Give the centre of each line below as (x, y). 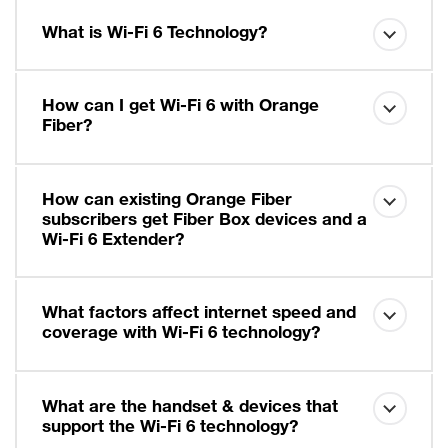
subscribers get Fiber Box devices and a (204, 221)
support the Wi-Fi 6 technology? (169, 428)
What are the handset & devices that (189, 408)
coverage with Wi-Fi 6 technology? (180, 335)
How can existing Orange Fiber (166, 201)
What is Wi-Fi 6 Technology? (154, 34)
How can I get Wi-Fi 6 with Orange (180, 108)
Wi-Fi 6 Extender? (112, 241)
